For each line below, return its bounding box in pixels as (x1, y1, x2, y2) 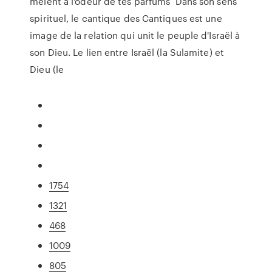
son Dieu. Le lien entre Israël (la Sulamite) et (30, 46, 224, 59)
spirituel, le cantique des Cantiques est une (30, 12, 222, 25)
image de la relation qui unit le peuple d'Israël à (30, 29, 240, 42)
